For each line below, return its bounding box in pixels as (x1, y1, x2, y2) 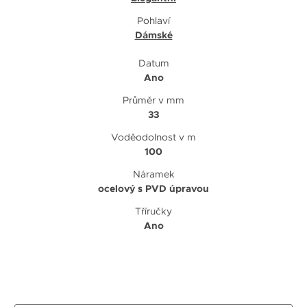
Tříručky (135, 205, 172, 218)
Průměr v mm (123, 94, 184, 107)
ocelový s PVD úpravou (98, 182, 209, 195)
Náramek (132, 168, 175, 181)
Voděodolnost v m (111, 131, 196, 144)
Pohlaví (137, 14, 170, 27)
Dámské (134, 29, 173, 42)
